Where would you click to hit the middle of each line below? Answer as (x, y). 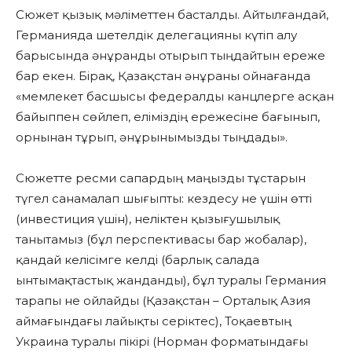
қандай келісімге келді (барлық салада (137, 260)
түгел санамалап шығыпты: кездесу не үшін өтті (164, 199)
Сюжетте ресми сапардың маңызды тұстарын (161, 178)
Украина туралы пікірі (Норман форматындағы (162, 342)
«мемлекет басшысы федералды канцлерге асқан (175, 97)
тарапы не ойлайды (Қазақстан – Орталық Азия (163, 301)
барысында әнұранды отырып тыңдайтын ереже (170, 56)
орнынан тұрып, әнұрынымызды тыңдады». (152, 137)
